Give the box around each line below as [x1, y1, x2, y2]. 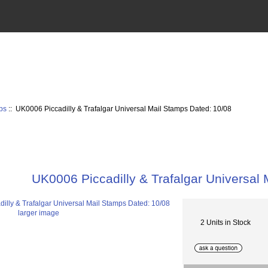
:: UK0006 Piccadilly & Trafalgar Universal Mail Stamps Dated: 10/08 [7, 104, 232, 112]
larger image [17, 209, 59, 217]
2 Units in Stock [200, 218, 251, 226]
